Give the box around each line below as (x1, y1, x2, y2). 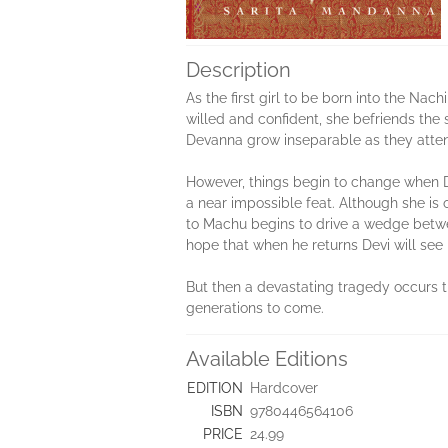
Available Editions (186, 347, 348, 371)
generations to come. (186, 300, 324, 316)
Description (186, 58, 291, 82)
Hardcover (250, 380, 318, 396)
